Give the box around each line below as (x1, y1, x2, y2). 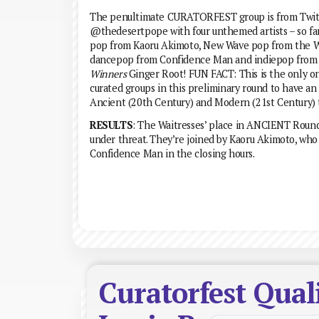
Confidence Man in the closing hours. (90, 146, 255, 160)
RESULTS (90, 117, 133, 132)
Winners (90, 66, 127, 80)
